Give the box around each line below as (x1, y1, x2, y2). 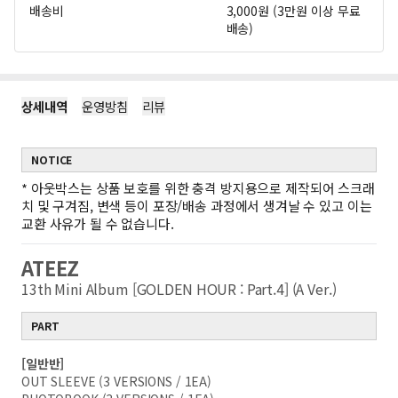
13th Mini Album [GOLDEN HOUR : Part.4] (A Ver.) (21, 278, 340, 299)
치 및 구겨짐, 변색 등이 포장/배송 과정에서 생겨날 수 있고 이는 (21, 196, 372, 215)
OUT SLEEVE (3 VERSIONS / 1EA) (21, 372, 211, 390)
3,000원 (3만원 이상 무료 (226, 2, 361, 20)
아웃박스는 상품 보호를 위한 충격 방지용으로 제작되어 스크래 (30, 179, 375, 197)
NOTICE (31, 152, 73, 167)
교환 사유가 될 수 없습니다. (21, 214, 174, 233)
